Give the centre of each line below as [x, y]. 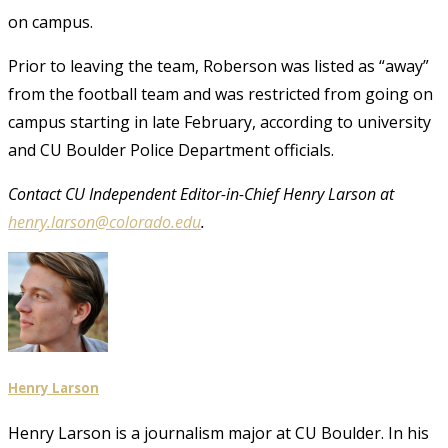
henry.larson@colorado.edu [104, 221]
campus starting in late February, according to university [219, 121]
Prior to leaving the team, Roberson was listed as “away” [218, 65]
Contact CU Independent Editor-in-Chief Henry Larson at [201, 193]
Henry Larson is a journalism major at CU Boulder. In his [218, 433]
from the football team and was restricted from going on [220, 93]
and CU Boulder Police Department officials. [171, 149]
